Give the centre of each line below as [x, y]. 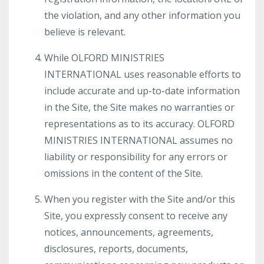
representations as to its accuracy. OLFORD [139, 124]
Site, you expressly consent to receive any [136, 216]
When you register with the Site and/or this [140, 199]
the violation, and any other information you [142, 15]
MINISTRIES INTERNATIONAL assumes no [138, 140]
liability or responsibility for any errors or [136, 157]
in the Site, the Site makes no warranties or [139, 107]
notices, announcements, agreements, [129, 232]
